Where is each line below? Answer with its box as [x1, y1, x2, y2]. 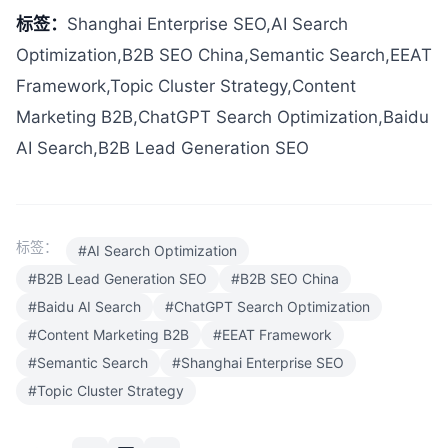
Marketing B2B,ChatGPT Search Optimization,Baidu [16, 106, 429, 127]
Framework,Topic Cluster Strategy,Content [16, 75, 356, 96]
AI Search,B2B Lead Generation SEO [16, 137, 309, 158]
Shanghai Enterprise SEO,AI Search [67, 13, 348, 34]
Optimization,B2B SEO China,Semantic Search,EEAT [16, 44, 432, 65]
